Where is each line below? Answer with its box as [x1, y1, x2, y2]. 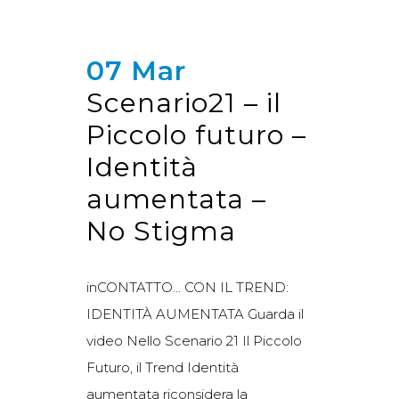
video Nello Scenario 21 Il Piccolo [86, 331, 302, 349]
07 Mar [86, 53, 186, 87]
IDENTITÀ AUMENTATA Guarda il [86, 305, 304, 322]
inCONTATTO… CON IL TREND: [86, 278, 289, 296]
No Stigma [86, 214, 236, 248]
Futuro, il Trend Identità [86, 358, 239, 376]
